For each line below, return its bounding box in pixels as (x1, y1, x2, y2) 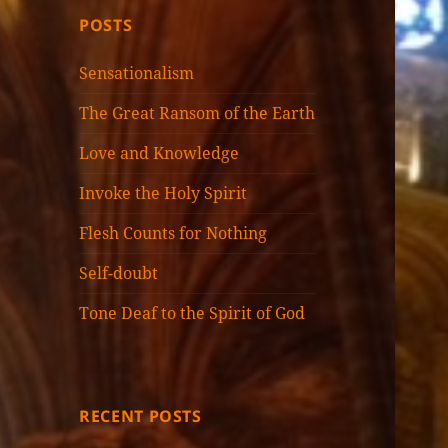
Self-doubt (79, 262, 159, 285)
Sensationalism (79, 62, 195, 85)
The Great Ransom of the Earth (79, 102, 316, 125)
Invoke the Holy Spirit (79, 182, 248, 205)
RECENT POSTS (79, 405, 202, 428)
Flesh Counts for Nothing (79, 222, 268, 245)
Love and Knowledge (79, 142, 240, 165)
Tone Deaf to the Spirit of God (79, 302, 306, 325)
